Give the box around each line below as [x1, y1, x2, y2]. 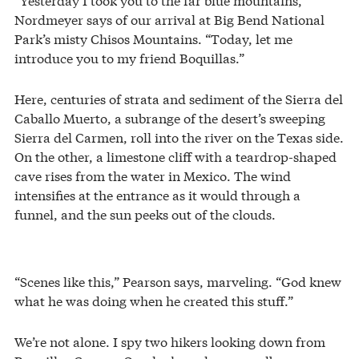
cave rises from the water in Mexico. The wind [14, 166, 291, 185]
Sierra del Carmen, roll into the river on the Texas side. [14, 127, 344, 147]
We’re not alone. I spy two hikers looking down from [14, 332, 325, 351]
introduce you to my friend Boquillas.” [14, 48, 244, 67]
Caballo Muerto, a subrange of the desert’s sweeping [14, 108, 325, 127]
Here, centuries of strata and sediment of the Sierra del [14, 89, 343, 108]
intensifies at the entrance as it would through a [14, 185, 301, 204]
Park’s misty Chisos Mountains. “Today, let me [14, 29, 292, 48]
